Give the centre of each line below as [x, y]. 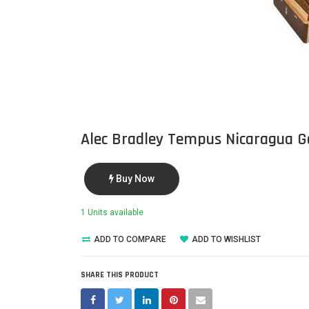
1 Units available [112, 212]
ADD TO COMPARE [129, 239]
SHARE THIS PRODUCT [120, 275]
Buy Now [134, 179]
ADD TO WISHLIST [225, 239]
